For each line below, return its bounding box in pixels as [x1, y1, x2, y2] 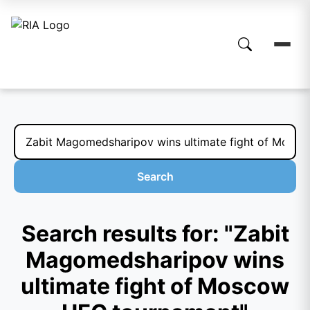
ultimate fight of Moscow [21, 273, 289, 300]
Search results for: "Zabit [21, 220, 289, 247]
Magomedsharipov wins [26, 246, 284, 273]
